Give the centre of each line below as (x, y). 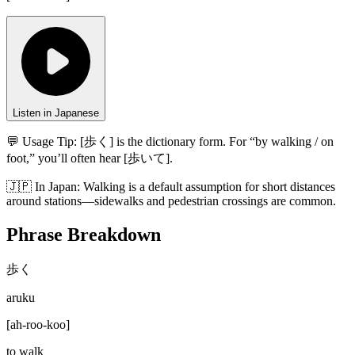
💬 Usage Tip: (42, 142)
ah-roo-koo (38, 325)
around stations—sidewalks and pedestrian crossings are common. (171, 201)
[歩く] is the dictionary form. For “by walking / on (207, 142)
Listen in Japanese (56, 113)
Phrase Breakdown (84, 235)
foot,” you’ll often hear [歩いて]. (90, 158)
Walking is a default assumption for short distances (209, 187)
